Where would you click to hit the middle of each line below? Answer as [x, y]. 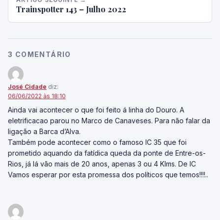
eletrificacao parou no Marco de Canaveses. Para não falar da [109, 121]
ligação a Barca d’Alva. [44, 131]
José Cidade [27, 87]
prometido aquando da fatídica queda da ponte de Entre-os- [107, 153]
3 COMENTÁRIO [40, 54]
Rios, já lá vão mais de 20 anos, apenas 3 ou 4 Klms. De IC [102, 164]
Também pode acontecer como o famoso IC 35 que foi [97, 142]
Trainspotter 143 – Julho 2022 [71, 9]
